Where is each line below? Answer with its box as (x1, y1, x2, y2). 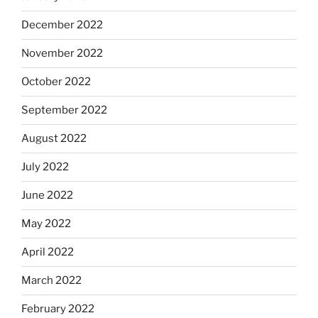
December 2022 (21, 18, 103, 32)
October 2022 (21, 75, 91, 89)
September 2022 (21, 104, 107, 117)
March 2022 (21, 274, 82, 287)
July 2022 (21, 160, 69, 174)
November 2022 (21, 47, 103, 60)
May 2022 (21, 217, 71, 231)
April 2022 (21, 246, 74, 259)
